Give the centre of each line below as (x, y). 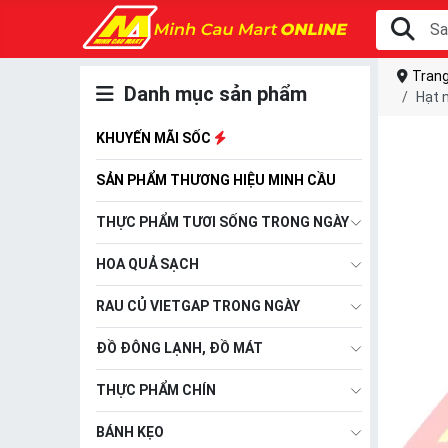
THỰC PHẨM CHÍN (156, 390)
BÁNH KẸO (130, 432)
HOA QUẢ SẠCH (147, 264)
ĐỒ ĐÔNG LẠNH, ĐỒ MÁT (179, 348)
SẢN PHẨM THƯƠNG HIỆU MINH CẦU (216, 180)
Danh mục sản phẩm (210, 94)
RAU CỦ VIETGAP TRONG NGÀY (198, 306)
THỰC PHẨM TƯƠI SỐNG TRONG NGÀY (222, 222)
